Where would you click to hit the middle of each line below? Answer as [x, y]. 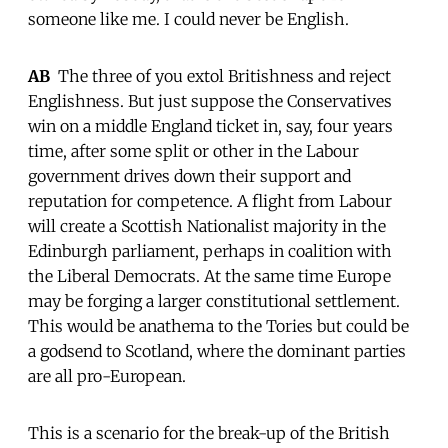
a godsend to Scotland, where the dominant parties [217, 350]
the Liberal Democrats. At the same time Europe [209, 275]
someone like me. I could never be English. [188, 18]
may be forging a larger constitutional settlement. [214, 300]
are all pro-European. [107, 375]
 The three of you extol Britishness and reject [220, 75]
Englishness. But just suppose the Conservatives [210, 100]
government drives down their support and [189, 175]
